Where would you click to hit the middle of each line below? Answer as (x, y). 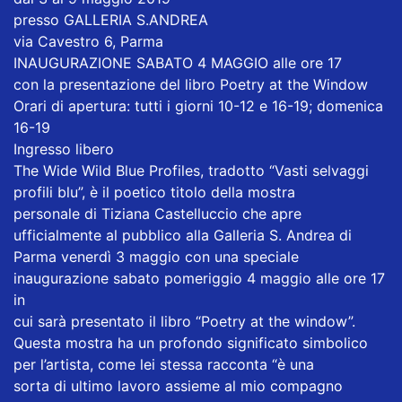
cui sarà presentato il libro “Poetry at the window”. (184, 321)
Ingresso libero (64, 149)
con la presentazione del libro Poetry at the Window (191, 84)
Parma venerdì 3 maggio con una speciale (156, 256)
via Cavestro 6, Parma (88, 41)
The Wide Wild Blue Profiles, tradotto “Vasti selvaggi (191, 170)
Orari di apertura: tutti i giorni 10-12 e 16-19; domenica (198, 105)
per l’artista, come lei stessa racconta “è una (164, 364)
